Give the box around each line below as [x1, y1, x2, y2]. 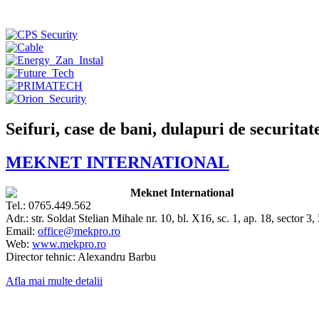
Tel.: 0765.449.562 [6, 199, 91, 212]
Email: [6, 225, 38, 238]
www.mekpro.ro [32, 238, 106, 251]
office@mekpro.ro [38, 225, 120, 238]
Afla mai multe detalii [6, 275, 103, 288]
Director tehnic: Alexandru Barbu [6, 251, 156, 263]
